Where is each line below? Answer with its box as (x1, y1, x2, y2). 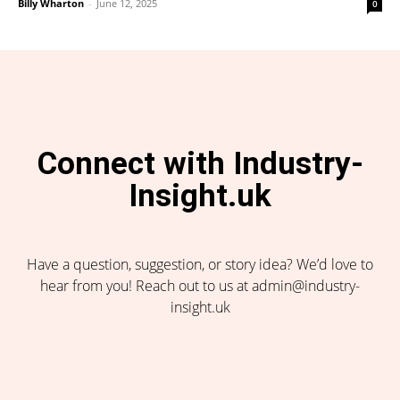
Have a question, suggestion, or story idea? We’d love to (27, 254, 373, 275)
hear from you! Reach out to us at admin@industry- (40, 276, 360, 296)
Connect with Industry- (37, 146, 363, 183)
